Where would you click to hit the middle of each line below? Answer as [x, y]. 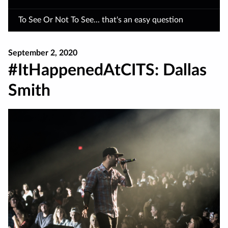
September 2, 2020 [43, 53]
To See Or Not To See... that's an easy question [101, 20]
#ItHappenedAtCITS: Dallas [107, 70]
